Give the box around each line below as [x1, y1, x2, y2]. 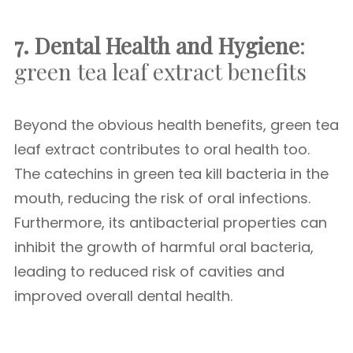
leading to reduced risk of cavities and [14, 262, 284, 281]
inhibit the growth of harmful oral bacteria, [14, 237, 314, 257]
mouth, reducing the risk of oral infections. [14, 188, 310, 208]
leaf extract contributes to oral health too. [14, 139, 310, 159]
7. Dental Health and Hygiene [14, 31, 299, 60]
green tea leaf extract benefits [14, 57, 307, 86]
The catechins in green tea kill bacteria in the [14, 164, 329, 184]
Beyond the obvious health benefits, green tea [14, 115, 339, 135]
